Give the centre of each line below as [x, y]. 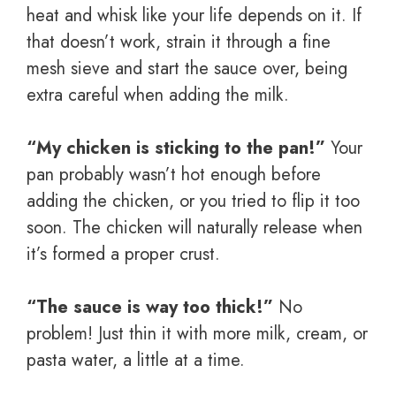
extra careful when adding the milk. [158, 95]
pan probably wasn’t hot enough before [174, 175]
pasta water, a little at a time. [136, 361]
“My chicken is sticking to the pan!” [176, 148]
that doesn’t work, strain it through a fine [179, 42]
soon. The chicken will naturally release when [194, 228]
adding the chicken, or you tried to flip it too [193, 202]
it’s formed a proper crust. [123, 255]
